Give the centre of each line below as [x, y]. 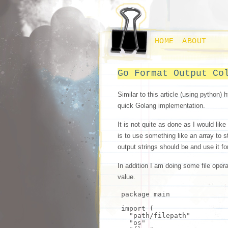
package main [145, 194]
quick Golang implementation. [161, 106]
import [133, 208]
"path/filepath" [160, 216]
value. [126, 177]
